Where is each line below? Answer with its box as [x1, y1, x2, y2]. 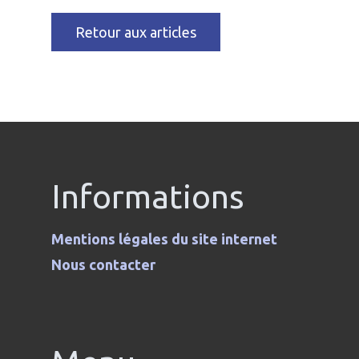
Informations [51, 178, 244, 216]
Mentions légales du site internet [51, 231, 277, 248]
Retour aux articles [75, 24, 196, 41]
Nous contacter [51, 256, 155, 273]
